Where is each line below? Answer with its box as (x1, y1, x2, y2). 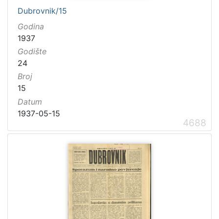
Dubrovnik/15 (18, 6, 67, 16)
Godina (18, 22, 44, 32)
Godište (18, 46, 46, 57)
